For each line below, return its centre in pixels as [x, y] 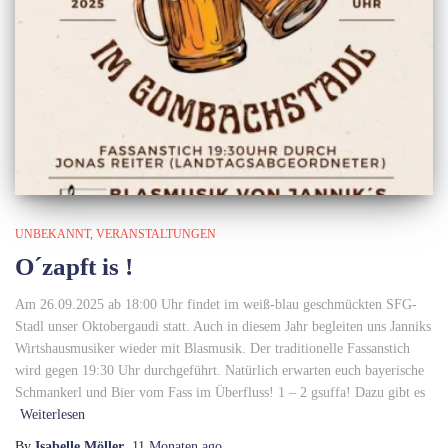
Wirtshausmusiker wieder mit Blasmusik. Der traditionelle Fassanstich [212, 348]
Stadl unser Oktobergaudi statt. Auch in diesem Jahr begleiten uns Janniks [223, 326]
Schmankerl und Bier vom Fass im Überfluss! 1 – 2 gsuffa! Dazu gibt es [220, 392]
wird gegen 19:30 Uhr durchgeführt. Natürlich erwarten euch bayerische [219, 370]
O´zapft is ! [74, 266]
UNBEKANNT [52, 233]
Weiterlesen [52, 414]
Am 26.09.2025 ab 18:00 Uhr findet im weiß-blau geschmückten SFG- [216, 304]
